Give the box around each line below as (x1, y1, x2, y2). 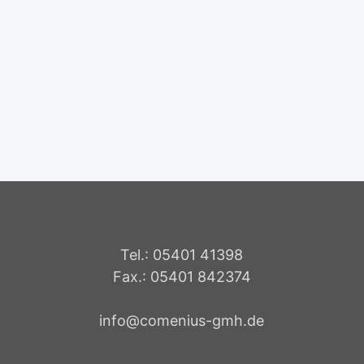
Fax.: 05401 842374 (112, 268, 251, 286)
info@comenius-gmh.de (99, 312, 265, 330)
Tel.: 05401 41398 (120, 246, 244, 264)
